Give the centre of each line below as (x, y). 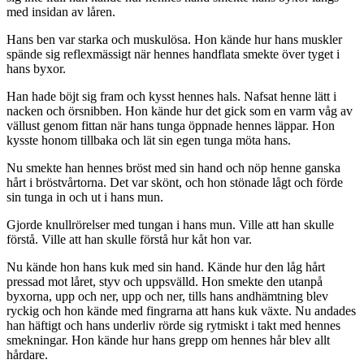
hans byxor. (36, 69)
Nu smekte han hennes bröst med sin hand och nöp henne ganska (173, 168)
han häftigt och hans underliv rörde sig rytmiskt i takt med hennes (173, 326)
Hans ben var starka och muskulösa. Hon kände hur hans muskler (174, 40)
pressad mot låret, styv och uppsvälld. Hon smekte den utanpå (165, 282)
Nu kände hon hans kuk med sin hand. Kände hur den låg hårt (166, 267)
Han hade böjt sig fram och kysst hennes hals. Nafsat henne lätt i (171, 97)
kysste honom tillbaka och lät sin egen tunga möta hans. (149, 141)
